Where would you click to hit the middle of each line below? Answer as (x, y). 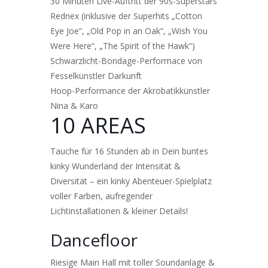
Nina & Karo (74, 105)
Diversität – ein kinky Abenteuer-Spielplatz (131, 181)
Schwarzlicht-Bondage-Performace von (126, 60)
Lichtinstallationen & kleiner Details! (119, 211)
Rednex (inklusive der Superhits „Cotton (126, 16)
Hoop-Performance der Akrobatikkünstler (130, 90)
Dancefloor (94, 240)
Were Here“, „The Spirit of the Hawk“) (123, 45)
